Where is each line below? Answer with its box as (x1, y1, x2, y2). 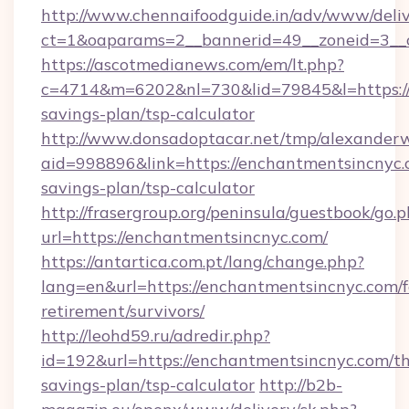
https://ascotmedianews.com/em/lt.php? (41, 54, 344, 75)
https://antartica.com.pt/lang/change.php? (41, 251, 364, 272)
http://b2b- (259, 374, 342, 395)
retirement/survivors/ (41, 300, 204, 321)
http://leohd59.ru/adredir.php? (41, 325, 270, 346)
